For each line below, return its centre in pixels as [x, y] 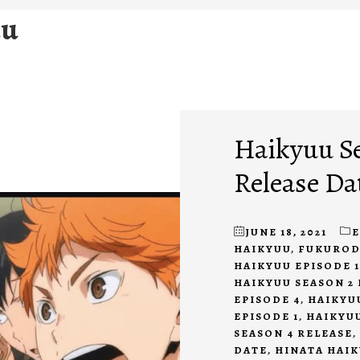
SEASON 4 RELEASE [293, 333]
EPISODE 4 [267, 300]
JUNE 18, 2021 [286, 232]
